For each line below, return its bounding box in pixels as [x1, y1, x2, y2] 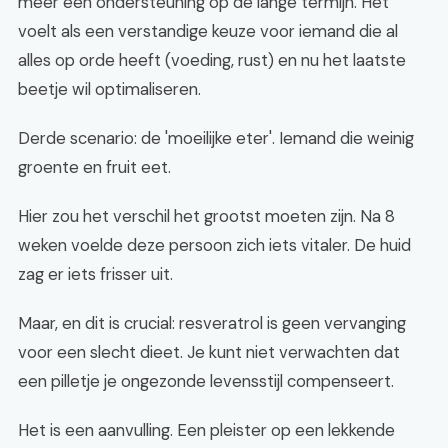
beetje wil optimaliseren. [18, 78, 201, 100]
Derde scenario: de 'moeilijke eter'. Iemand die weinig [18, 127, 414, 149]
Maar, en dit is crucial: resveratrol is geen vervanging [18, 312, 406, 334]
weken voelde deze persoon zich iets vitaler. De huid [18, 234, 411, 256]
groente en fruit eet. [18, 156, 171, 178]
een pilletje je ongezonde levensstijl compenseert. [18, 370, 394, 392]
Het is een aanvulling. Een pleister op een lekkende [18, 419, 395, 441]
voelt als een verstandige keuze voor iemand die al [18, 20, 398, 42]
